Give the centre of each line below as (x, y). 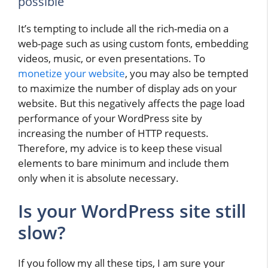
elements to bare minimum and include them (124, 163)
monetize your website (71, 73)
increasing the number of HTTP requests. (113, 133)
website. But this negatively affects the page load (131, 103)
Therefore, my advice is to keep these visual (120, 148)
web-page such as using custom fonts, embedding (133, 43)
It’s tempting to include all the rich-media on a (123, 28)
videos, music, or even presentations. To (112, 58)
